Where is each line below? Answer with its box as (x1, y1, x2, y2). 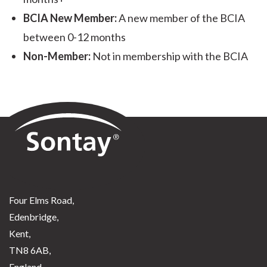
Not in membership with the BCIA (92, 49, 248, 63)
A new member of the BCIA (119, 11, 245, 24)
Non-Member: (23, 49, 92, 63)
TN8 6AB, (9, 244, 51, 256)
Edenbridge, (9, 211, 58, 222)
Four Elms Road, (9, 194, 74, 206)
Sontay (8, 104, 36, 115)
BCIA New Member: (23, 11, 119, 24)
